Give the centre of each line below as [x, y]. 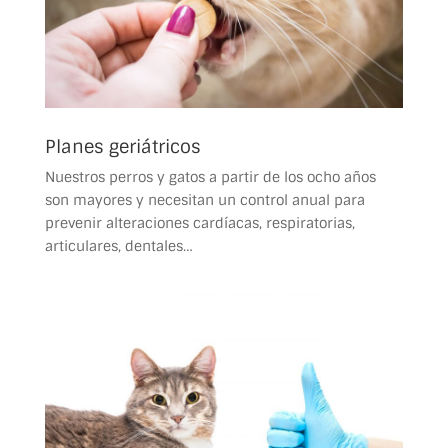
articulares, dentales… [118, 245]
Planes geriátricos [122, 146]
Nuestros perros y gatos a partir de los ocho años [210, 176]
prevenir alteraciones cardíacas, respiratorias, [199, 222]
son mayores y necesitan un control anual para [204, 199]
